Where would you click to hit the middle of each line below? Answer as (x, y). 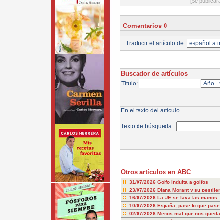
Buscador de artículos (154, 73)
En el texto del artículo (150, 110)
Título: (130, 83)
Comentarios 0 (145, 26)
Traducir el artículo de (155, 43)
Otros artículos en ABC (155, 172)
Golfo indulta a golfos (182, 182)
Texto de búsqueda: (148, 126)
